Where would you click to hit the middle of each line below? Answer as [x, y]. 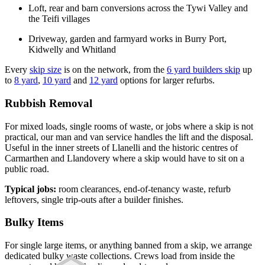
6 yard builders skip [203, 70]
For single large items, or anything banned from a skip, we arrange [128, 245]
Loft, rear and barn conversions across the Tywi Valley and [138, 8]
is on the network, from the [114, 70]
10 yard [57, 80]
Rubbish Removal [49, 104]
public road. [27, 169]
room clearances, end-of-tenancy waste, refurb [143, 189]
